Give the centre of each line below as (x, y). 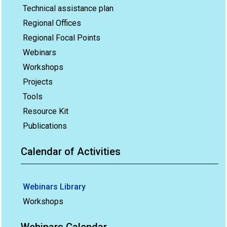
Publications (45, 126)
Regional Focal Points (62, 38)
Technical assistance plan (68, 9)
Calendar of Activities (71, 152)
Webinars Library (54, 187)
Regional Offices (52, 23)
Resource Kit (46, 111)
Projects (38, 82)
